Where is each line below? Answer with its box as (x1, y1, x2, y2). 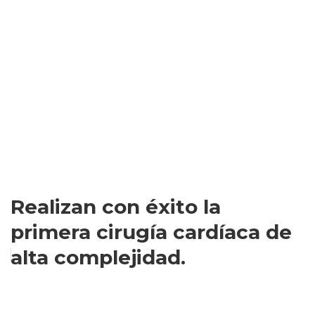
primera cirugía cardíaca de (11, 220, 292, 244)
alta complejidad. (11, 245, 186, 269)
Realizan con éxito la (11, 195, 221, 219)
